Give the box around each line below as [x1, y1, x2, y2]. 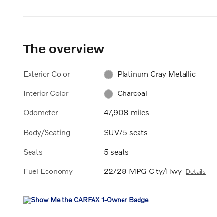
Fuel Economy [23, 166, 73, 175]
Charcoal [117, 88, 148, 98]
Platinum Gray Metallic [117, 68, 196, 78]
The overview [23, 40, 104, 56]
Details [186, 167, 206, 175]
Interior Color [23, 88, 68, 97]
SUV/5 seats [104, 127, 148, 137]
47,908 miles [104, 108, 150, 117]
